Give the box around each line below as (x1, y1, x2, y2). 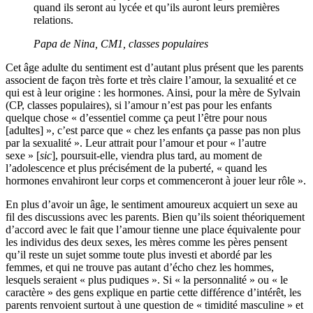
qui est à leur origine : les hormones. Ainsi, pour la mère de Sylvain (6, 87, 300, 99)
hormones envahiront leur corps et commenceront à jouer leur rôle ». (6, 175, 306, 187)
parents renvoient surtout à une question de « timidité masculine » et (6, 299, 303, 312)
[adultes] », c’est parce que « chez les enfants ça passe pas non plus (6, 124, 300, 137)
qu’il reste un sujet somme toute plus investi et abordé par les (6, 249, 272, 261)
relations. (34, 14, 73, 27)
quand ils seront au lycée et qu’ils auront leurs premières (34, 1, 279, 14)
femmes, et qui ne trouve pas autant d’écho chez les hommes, (6, 261, 274, 274)
